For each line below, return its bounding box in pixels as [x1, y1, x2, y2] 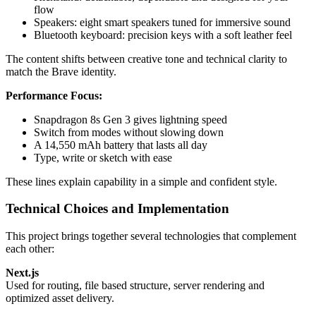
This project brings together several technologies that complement [6, 230, 296, 243]
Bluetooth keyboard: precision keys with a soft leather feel [34, 28, 292, 41]
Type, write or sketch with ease [34, 151, 172, 164]
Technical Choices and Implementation [6, 201, 229, 217]
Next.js [6, 267, 39, 279]
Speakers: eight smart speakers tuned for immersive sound [34, 16, 291, 28]
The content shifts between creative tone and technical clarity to [6, 52, 287, 65]
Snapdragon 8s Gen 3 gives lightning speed [34, 113, 227, 126]
